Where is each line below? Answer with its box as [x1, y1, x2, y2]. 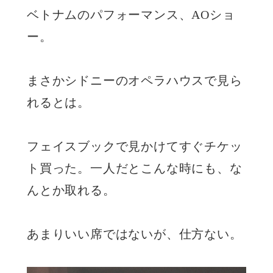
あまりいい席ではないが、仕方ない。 [27, 227, 243, 241]
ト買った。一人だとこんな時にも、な [27, 161, 243, 175]
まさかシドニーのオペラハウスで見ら [27, 74, 243, 88]
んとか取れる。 [27, 183, 116, 197]
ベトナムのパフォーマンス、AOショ [27, 8, 235, 22]
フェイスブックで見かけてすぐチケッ [27, 140, 243, 154]
